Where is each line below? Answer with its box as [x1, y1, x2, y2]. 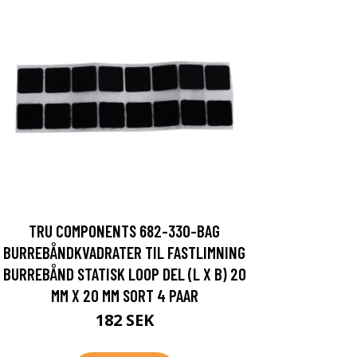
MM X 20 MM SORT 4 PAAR [50, 284, 198, 305]
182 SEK [95, 308, 154, 331]
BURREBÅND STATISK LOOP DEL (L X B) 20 [2, 263, 246, 284]
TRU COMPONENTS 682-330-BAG [29, 220, 220, 241]
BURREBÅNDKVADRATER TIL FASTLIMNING [3, 241, 245, 262]
